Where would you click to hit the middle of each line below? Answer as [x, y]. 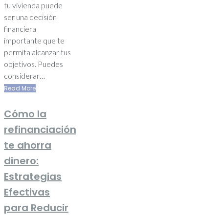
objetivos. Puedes [33, 64]
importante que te [34, 40]
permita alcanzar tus [37, 52]
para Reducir [36, 208]
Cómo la [25, 114]
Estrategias [33, 177]
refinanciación [40, 130]
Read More [20, 88]
